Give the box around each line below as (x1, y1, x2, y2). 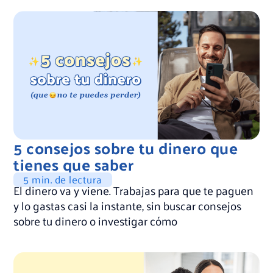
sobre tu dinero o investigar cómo (13, 210, 178, 232)
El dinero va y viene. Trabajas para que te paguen (13, 180, 254, 201)
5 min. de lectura (23, 170, 102, 189)
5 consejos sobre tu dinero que (13, 133, 238, 163)
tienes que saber (13, 150, 134, 179)
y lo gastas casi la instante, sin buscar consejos (13, 195, 242, 216)
